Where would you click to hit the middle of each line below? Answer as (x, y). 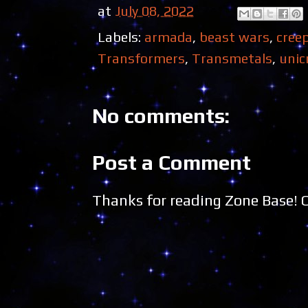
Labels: (121, 37)
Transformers (141, 58)
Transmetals (232, 58)
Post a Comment (172, 163)
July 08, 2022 (154, 10)
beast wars (234, 37)
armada (168, 37)
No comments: (161, 116)
